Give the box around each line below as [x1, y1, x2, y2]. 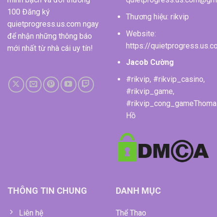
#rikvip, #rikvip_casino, [125, 74, 205, 84]
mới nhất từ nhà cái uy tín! [7, 44, 93, 53]
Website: [125, 29, 156, 38]
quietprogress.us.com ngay [7, 19, 99, 29]
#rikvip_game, [125, 86, 174, 96]
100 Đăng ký [7, 7, 50, 17]
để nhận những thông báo [7, 31, 92, 41]
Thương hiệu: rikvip [125, 12, 189, 22]
